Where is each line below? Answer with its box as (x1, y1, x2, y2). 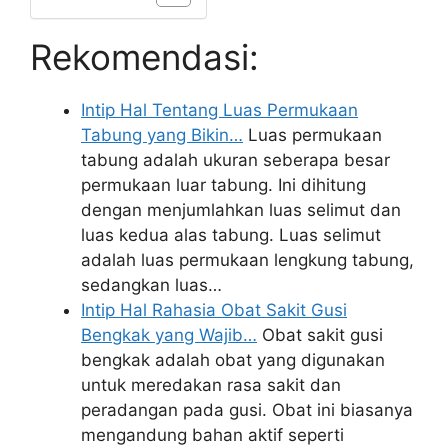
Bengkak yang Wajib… (81, 325, 257, 345)
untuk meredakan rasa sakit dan (81, 375, 341, 395)
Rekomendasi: (30, 36, 259, 78)
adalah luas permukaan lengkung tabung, (81, 250, 414, 270)
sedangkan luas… (81, 275, 222, 295)
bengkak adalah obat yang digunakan (81, 350, 385, 370)
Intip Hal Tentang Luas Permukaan (81, 100, 358, 120)
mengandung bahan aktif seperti (81, 425, 344, 445)
